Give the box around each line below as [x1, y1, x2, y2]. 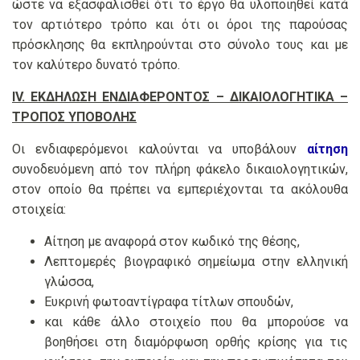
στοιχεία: [12, 202, 66, 218]
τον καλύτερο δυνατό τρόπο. [12, 57, 180, 73]
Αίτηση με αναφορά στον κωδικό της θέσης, [44, 234, 300, 250]
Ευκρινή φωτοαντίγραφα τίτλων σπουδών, [44, 294, 293, 310]
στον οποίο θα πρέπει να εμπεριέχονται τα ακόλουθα [12, 182, 348, 198]
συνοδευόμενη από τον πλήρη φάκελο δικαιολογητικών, [12, 162, 348, 178]
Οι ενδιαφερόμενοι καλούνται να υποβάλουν [12, 141, 307, 157]
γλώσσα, [44, 274, 94, 290]
